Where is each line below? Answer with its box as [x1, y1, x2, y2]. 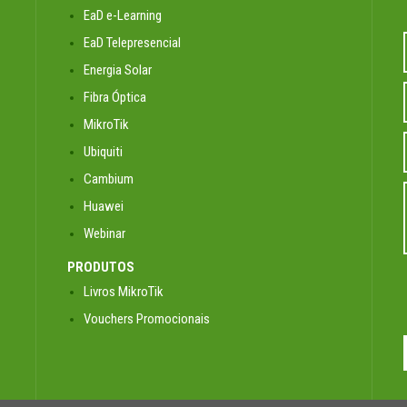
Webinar [83, 225, 125, 242]
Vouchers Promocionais [83, 311, 210, 327]
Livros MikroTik [83, 283, 164, 300]
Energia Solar [83, 62, 152, 78]
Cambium [83, 171, 134, 187]
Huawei [83, 198, 124, 214]
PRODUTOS [66, 259, 134, 275]
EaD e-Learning [83, 7, 162, 24]
